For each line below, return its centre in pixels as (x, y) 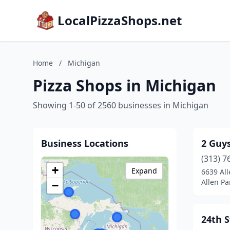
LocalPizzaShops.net (120, 20)
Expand (144, 171)
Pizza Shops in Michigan (124, 85)
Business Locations (85, 143)
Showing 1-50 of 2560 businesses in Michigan (121, 105)
